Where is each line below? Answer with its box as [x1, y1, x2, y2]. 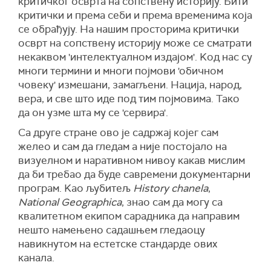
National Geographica [18, 195, 122, 209]
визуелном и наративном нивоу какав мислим [18, 154, 245, 168]
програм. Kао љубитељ [18, 181, 133, 195]
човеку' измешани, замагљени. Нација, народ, [18, 78, 242, 92]
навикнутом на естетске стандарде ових [18, 237, 217, 251]
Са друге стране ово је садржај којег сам [18, 126, 218, 140]
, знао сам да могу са [122, 195, 223, 209]
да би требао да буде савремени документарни [18, 168, 250, 181]
